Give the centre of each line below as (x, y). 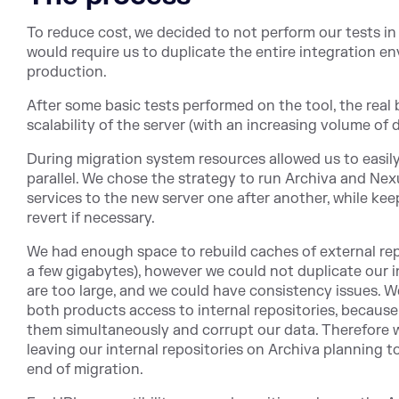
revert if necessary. (91, 218)
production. (67, 72)
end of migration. (85, 369)
